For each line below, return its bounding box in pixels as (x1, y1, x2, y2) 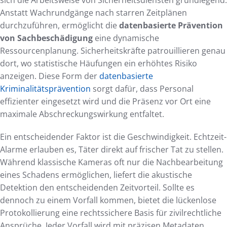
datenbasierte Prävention (119, 20, 223, 31)
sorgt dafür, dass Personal (91, 83, 194, 95)
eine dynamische (93, 32, 159, 44)
